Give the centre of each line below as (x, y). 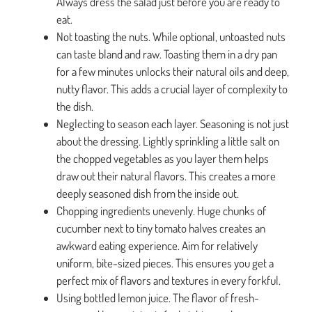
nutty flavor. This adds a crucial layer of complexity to (172, 88)
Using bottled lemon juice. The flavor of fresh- (158, 297)
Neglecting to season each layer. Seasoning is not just (173, 123)
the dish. (75, 106)
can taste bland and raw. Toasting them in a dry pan (167, 54)
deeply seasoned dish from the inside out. (148, 193)
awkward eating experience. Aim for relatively (157, 245)
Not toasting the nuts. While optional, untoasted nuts (171, 36)
